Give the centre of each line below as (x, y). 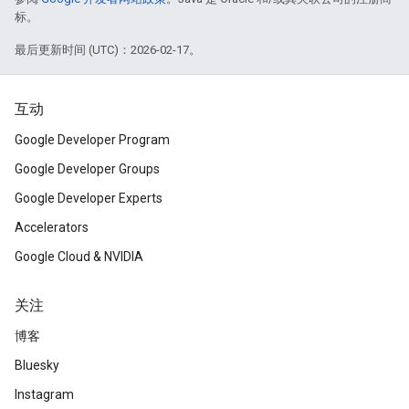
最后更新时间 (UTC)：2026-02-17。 (108, 50)
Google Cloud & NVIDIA (79, 257)
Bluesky (37, 365)
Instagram (44, 394)
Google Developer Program (92, 140)
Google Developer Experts (89, 198)
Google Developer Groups (87, 169)
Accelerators (52, 227)
